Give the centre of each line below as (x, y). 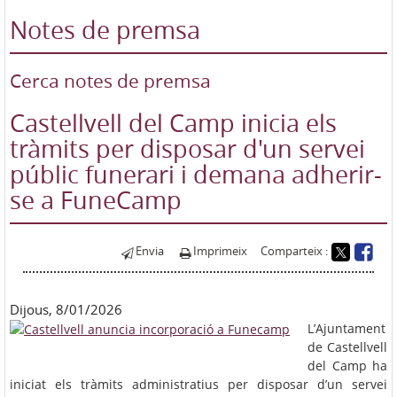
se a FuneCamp (96, 200)
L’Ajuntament (346, 328)
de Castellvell (347, 346)
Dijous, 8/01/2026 (66, 309)
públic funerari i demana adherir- (196, 174)
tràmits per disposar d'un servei (187, 148)
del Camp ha (347, 365)
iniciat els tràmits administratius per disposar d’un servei (198, 384)
